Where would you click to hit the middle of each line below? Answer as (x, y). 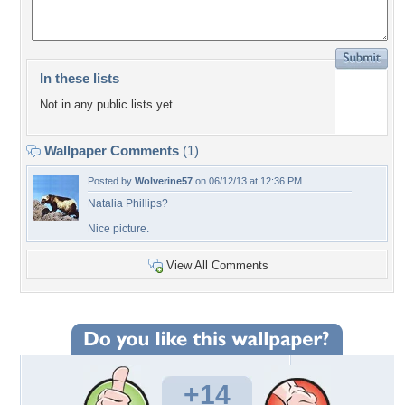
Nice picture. (118, 229)
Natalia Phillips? (128, 203)
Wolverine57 (164, 181)
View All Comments (217, 265)
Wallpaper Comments (112, 151)
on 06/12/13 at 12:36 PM (247, 181)
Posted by (111, 181)
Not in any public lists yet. (108, 105)
